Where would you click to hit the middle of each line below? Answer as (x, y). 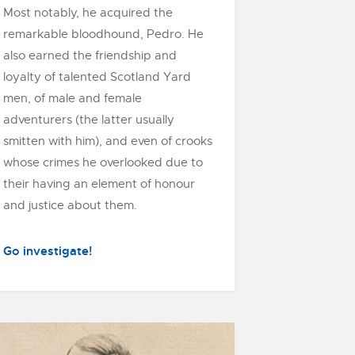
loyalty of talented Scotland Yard (97, 77)
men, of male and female (73, 98)
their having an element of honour (99, 184)
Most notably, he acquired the (88, 13)
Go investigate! (48, 251)
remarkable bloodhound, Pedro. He (103, 34)
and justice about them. (70, 205)
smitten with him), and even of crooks (108, 141)
